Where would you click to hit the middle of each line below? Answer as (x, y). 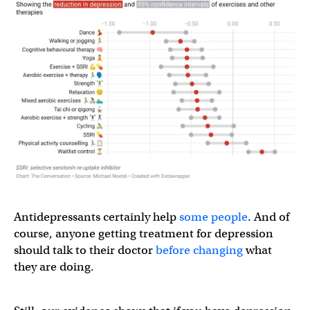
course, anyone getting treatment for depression (144, 233)
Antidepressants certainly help (97, 217)
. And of (268, 217)
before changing (199, 250)
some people (213, 217)
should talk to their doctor (85, 250)
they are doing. (54, 266)
